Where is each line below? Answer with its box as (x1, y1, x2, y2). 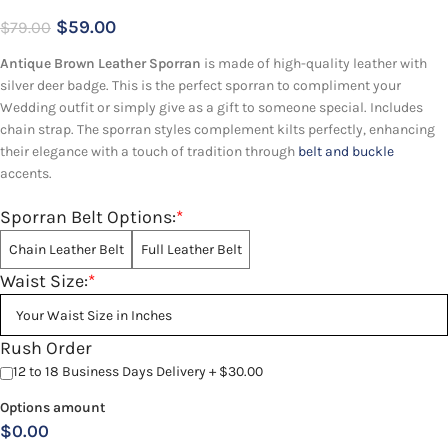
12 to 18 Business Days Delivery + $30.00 (13, 363, 263, 381)
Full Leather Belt (140, 240, 242, 258)
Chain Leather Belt (8, 240, 124, 258)
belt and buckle (298, 143, 394, 161)
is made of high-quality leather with (201, 55, 427, 73)
